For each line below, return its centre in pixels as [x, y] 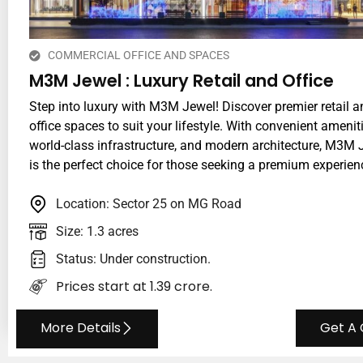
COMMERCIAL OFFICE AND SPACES [138, 56]
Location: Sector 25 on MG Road [148, 204]
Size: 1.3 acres [97, 232]
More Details [81, 328]
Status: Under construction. [133, 259]
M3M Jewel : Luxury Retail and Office [181, 81]
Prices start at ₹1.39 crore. [134, 287]
